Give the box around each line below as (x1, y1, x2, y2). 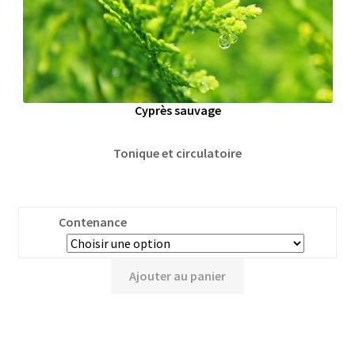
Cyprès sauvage (134, 102, 221, 119)
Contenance (58, 214, 127, 231)
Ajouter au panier (129, 268, 226, 284)
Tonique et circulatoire (113, 145, 242, 162)
